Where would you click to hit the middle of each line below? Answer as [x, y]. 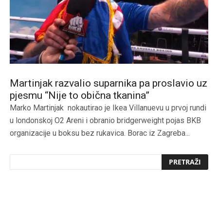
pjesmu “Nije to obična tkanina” [80, 95]
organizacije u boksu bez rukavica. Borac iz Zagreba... [100, 133]
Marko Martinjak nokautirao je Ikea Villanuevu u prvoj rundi [108, 108]
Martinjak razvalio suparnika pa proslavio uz [109, 83]
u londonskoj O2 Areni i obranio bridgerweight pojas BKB [105, 120]
